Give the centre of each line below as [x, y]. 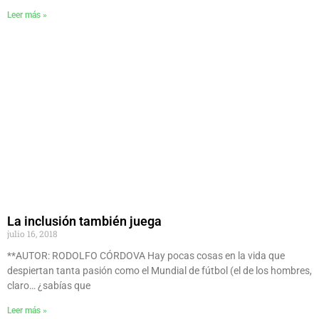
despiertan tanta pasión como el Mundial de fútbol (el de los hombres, [159, 271]
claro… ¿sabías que [49, 286]
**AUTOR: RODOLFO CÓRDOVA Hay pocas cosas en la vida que [146, 256]
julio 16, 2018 [32, 234]
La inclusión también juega [84, 221]
